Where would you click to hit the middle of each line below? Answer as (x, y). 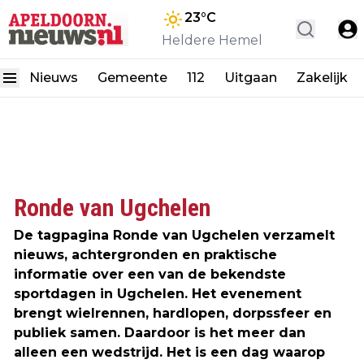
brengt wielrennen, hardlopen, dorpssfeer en (173, 313)
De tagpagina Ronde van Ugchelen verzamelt (174, 235)
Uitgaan (251, 78)
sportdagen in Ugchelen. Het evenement (158, 294)
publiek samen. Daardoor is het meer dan (160, 333)
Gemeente (132, 78)
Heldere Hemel (212, 40)
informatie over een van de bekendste (150, 274)
